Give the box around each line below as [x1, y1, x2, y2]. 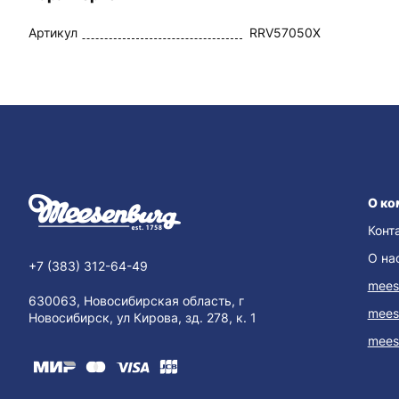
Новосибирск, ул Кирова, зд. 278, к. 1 [28, 310, 256, 325]
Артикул [28, 25, 77, 40]
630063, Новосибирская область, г [28, 293, 244, 308]
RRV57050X [249, 25, 321, 40]
